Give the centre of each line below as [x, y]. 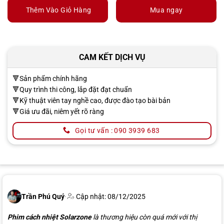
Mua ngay [166, 10]
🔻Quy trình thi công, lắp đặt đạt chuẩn [72, 89]
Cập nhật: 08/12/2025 [110, 196]
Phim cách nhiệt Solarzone [49, 217]
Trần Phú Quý [43, 196]
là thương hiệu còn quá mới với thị [144, 217]
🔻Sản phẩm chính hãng [50, 78]
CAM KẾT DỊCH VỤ [112, 57]
